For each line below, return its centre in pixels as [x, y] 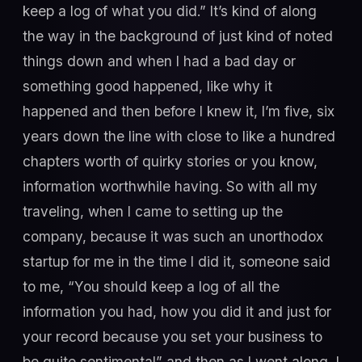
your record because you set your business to [173, 336]
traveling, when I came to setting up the [153, 211]
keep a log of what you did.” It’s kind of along [170, 11]
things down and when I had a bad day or [159, 61]
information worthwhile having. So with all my [170, 186]
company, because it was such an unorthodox [173, 236]
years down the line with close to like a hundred [179, 136]
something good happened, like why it [147, 86]
